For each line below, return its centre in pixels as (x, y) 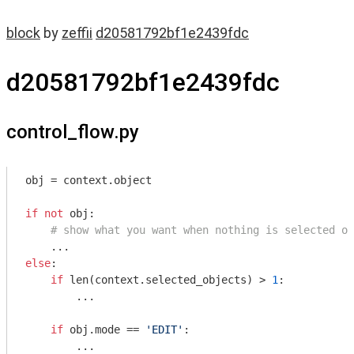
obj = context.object (88, 180)
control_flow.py (73, 132)
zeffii (77, 33)
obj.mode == (104, 330)
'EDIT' (164, 330)
